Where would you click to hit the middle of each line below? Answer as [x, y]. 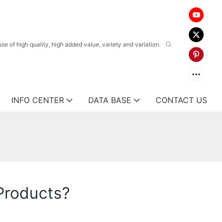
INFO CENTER [38, 100]
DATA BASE [110, 100]
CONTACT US [181, 100]
